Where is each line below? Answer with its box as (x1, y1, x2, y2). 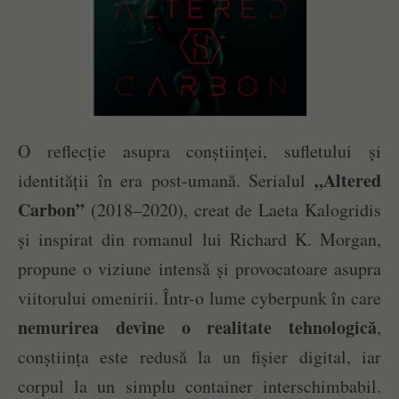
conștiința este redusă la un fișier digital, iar (18, 345, 381, 370)
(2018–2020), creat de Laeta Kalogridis (85, 198, 381, 223)
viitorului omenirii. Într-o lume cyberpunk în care (18, 286, 381, 311)
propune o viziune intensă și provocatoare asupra (18, 256, 381, 281)
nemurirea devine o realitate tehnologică (18, 314, 377, 341)
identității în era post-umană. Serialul (18, 168, 314, 193)
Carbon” (18, 197, 85, 224)
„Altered (314, 167, 381, 194)
